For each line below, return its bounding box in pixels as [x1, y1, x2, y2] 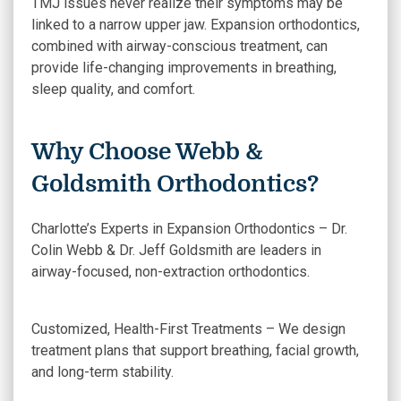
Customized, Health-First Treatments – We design [31, 320, 346, 337]
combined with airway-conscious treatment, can [31, 38, 328, 55]
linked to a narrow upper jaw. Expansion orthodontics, [31, 16, 360, 33]
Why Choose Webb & [31, 139, 263, 165]
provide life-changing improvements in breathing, [31, 59, 337, 76]
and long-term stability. [31, 363, 174, 380]
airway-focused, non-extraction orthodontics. [31, 263, 310, 280]
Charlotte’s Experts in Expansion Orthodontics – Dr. [31, 220, 347, 237]
